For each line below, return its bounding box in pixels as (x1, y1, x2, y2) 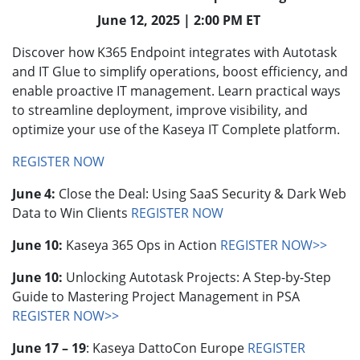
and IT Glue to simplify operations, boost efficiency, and (12, 62, 348, 80)
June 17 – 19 (12, 338, 86, 357)
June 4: (12, 184, 55, 202)
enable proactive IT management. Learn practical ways (12, 81, 341, 100)
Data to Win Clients (12, 203, 131, 222)
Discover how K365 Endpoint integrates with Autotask (12, 43, 337, 61)
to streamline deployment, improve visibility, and (12, 100, 308, 119)
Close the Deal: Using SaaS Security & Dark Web (55, 184, 346, 202)
